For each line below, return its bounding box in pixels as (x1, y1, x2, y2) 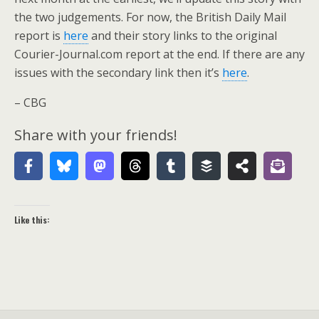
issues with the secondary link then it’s (14, 65, 222, 80)
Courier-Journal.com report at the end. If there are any (14, 46, 305, 62)
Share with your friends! (14, 125, 177, 145)
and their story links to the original (88, 28, 277, 43)
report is (14, 28, 63, 43)
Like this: (14, 214, 50, 226)
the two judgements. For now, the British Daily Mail (14, 9, 286, 25)
